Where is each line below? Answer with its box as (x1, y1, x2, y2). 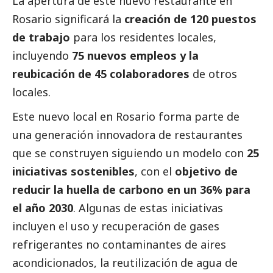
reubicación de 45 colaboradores (12, 66, 190, 81)
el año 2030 (12, 200, 73, 215)
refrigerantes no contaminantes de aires (12, 236, 226, 252)
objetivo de (175, 163, 238, 179)
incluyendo (12, 48, 72, 63)
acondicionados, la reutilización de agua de (12, 255, 238, 270)
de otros (190, 66, 237, 81)
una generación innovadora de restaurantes (12, 127, 243, 142)
